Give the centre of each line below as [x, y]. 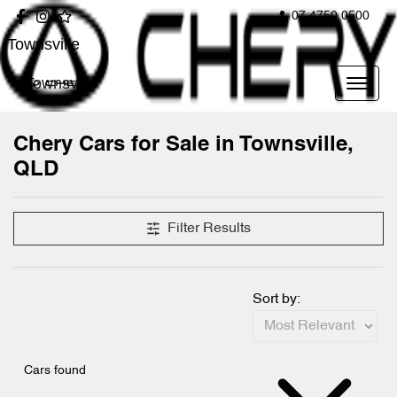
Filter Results [209, 229]
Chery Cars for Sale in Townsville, [183, 145]
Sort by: [276, 300]
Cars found [55, 370]
